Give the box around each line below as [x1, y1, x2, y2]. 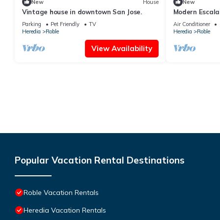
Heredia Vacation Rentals [24, 206, 106, 215]
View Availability [91, 44, 152, 54]
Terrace [173, 17, 198, 25]
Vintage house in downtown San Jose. [22, 8, 142, 16]
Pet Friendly [51, 21, 80, 28]
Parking [22, 21, 41, 28]
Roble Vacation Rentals [24, 188, 99, 197]
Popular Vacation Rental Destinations [15, 154, 185, 166]
